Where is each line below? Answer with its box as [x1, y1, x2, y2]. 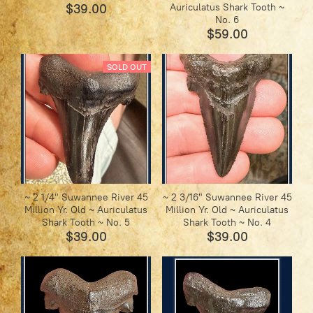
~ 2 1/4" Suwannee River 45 [24, 191, 148, 204]
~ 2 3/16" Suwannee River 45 [162, 191, 292, 204]
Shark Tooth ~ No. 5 [42, 217, 131, 229]
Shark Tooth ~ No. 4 [183, 217, 272, 229]
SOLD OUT [107, 62, 147, 73]
